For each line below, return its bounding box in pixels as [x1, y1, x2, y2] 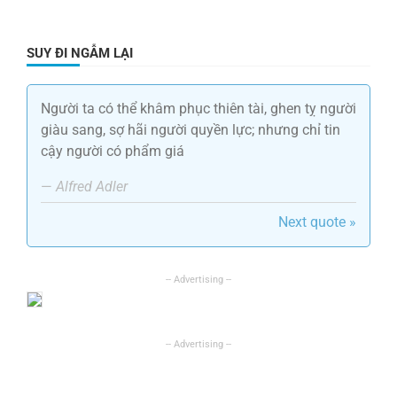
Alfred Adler [56, 178, 128, 196]
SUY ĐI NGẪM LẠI [27, 45, 133, 62]
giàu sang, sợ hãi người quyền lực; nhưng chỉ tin [41, 121, 340, 139]
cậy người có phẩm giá [41, 143, 184, 160]
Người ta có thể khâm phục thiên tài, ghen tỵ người [41, 100, 356, 118]
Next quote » [278, 214, 356, 231]
